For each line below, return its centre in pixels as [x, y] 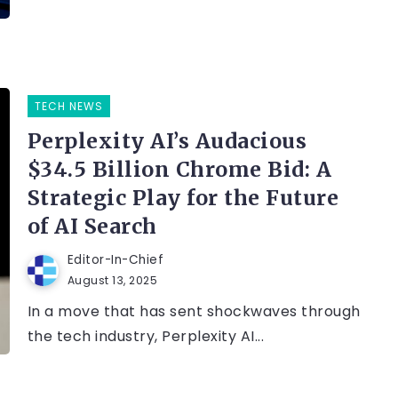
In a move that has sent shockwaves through [194, 312]
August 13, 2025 [112, 281]
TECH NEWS [68, 107]
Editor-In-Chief [115, 260]
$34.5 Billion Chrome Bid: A [179, 170]
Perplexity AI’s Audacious [167, 141]
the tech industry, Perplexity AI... [146, 337]
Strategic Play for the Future [183, 198]
